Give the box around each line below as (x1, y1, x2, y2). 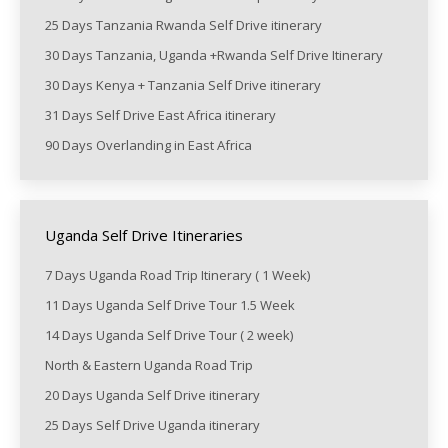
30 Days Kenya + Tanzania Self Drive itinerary (45, 76, 321, 95)
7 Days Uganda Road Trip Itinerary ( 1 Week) (45, 266, 310, 285)
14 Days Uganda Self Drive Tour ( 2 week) (45, 326, 293, 345)
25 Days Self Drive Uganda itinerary (45, 416, 263, 435)
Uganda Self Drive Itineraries (45, 225, 243, 246)
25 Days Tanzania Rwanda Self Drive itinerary (45, 16, 322, 35)
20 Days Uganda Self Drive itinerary (45, 386, 260, 405)
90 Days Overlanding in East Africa (45, 136, 252, 155)
